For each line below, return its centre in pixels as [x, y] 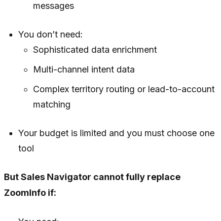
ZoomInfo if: [30, 193]
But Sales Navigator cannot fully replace [92, 177]
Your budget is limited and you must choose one [117, 133]
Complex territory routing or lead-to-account [124, 89]
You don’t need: [51, 35]
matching [52, 105]
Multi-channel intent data [84, 70]
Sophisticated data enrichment [95, 50]
